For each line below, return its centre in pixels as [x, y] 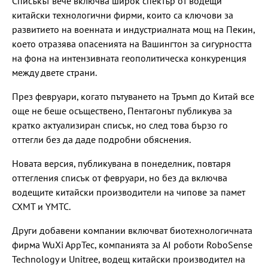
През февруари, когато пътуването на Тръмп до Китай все [133, 96]
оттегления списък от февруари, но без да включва [120, 177]
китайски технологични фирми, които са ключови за [123, 15]
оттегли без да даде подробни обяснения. [101, 139]
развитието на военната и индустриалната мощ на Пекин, [133, 29]
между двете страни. [54, 72]
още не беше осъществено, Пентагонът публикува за [122, 110]
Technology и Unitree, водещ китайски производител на [129, 259]
